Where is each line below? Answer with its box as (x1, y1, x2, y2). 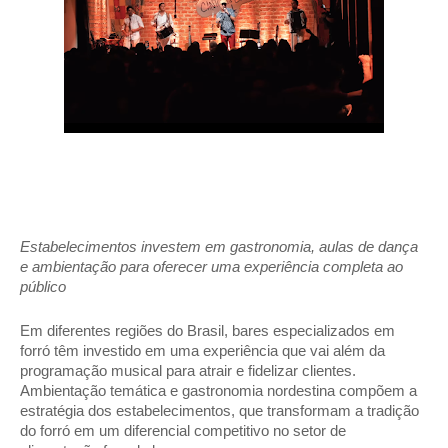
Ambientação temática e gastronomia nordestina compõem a (20, 382, 417, 399)
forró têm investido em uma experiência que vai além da (20, 342, 385, 359)
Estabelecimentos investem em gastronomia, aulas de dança (20, 238, 418, 255)
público (20, 278, 70, 295)
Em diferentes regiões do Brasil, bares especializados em (20, 322, 395, 339)
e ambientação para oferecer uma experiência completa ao (20, 258, 403, 275)
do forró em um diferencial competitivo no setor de (20, 422, 346, 439)
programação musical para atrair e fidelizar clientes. (20, 362, 356, 379)
